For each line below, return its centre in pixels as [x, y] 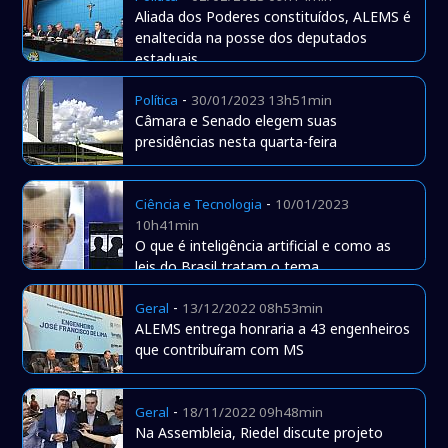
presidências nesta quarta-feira [236, 142]
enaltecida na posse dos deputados [251, 38]
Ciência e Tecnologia [199, 204]
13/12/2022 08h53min [253, 308]
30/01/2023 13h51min [262, 100]
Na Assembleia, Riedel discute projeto [259, 433]
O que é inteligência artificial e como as [263, 246]
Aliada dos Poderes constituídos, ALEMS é [273, 17]
